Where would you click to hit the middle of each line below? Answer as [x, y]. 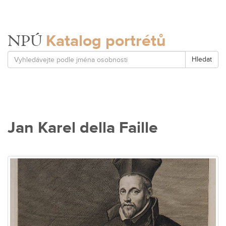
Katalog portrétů [106, 41]
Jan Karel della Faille [83, 128]
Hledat [202, 59]
